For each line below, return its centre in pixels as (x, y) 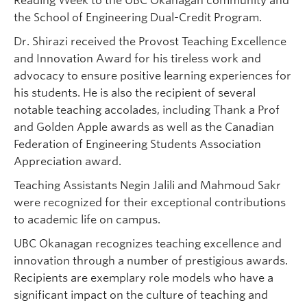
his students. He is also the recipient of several (135, 93)
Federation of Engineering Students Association (137, 145)
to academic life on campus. (87, 220)
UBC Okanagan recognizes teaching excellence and (148, 244)
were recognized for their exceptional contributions (150, 203)
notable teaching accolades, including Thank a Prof (147, 110)
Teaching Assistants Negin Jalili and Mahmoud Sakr (147, 186)
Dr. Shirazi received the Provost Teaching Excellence (150, 42)
